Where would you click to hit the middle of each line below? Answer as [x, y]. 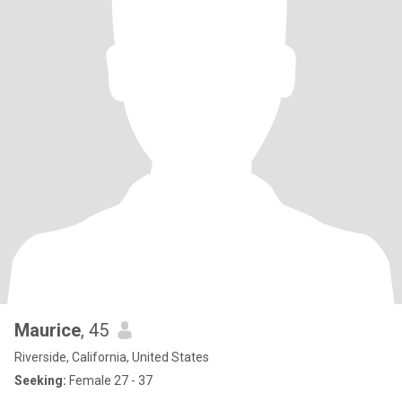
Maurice [48, 330]
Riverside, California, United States [112, 357]
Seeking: [40, 380]
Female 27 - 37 [109, 380]
